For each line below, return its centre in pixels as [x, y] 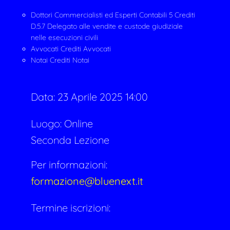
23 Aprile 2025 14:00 [103, 97]
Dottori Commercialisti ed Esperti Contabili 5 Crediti [113, 15]
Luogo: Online [62, 123]
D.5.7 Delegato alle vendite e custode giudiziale [107, 26]
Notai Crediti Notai [60, 60]
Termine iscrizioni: [71, 208]
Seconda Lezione [70, 140]
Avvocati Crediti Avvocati [71, 49]
